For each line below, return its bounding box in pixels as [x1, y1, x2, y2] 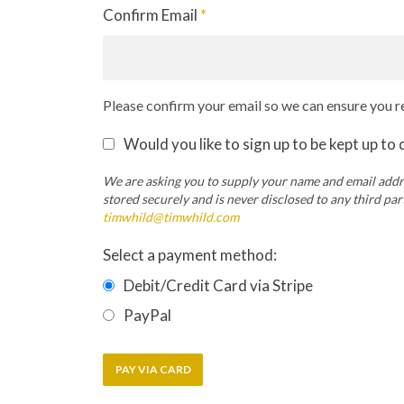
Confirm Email [103, 5, 200, 24]
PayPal [124, 306, 171, 326]
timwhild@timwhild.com [103, 209, 239, 225]
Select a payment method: [103, 245, 277, 265]
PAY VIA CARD [115, 362, 191, 376]
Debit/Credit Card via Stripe [124, 275, 313, 295]
